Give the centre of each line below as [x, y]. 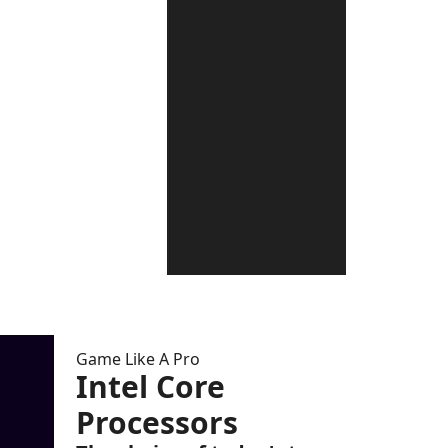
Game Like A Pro [138, 358]
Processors [157, 422]
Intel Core [150, 386]
